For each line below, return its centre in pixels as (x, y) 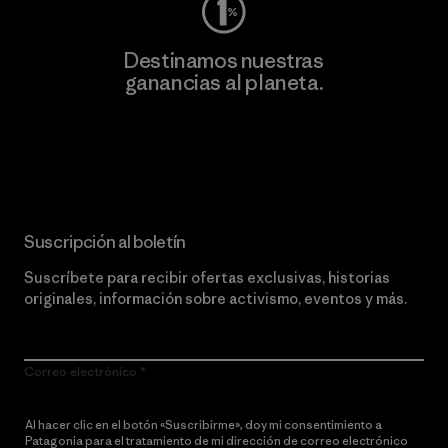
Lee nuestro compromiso (224, 141)
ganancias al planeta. (224, 82)
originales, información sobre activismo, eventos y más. (215, 298)
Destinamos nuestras (224, 60)
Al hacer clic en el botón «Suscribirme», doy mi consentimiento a (203, 424)
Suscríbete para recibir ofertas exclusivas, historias (207, 277)
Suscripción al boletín (105, 242)
